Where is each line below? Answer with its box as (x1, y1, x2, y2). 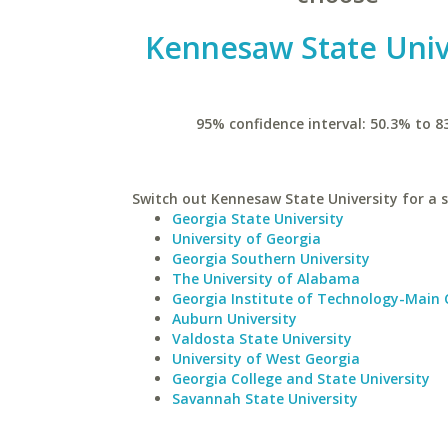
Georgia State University (172, 209, 344, 228)
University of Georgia (172, 229, 321, 248)
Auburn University (172, 309, 297, 328)
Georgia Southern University (172, 249, 370, 268)
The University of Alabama (172, 269, 360, 288)
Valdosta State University (172, 329, 352, 348)
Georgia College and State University (172, 369, 430, 388)
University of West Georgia (172, 349, 360, 368)
